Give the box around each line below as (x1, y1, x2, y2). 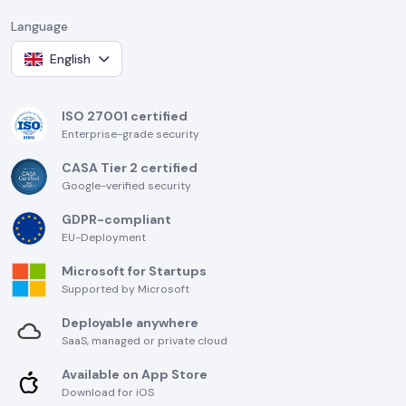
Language (11, 18, 68, 35)
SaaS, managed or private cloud (62, 333, 227, 349)
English (50, 51, 91, 68)
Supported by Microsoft (62, 282, 189, 297)
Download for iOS (62, 385, 154, 401)
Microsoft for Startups (62, 263, 207, 280)
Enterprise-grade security (62, 127, 199, 142)
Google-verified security (62, 179, 191, 194)
